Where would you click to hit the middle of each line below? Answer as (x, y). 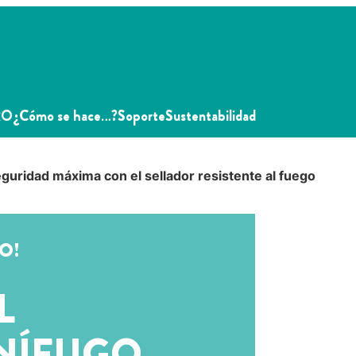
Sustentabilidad (211, 116)
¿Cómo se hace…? (66, 116)
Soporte (142, 116)
